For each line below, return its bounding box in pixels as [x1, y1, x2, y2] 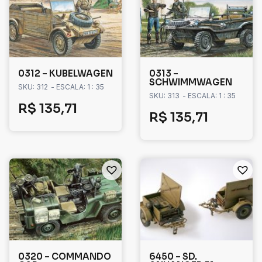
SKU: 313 [149, 91, 180, 101]
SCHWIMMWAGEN [149, 77, 232, 88]
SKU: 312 [18, 82, 48, 92]
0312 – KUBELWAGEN [18, 68, 113, 80]
